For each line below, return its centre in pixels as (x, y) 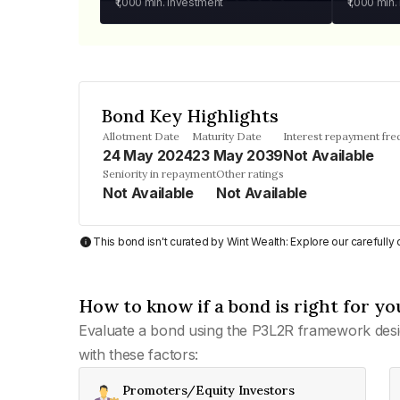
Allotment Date (141, 136)
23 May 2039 (237, 155)
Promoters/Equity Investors (208, 390)
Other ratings (250, 174)
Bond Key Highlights (190, 116)
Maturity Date (227, 136)
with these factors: (138, 354)
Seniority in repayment (159, 174)
